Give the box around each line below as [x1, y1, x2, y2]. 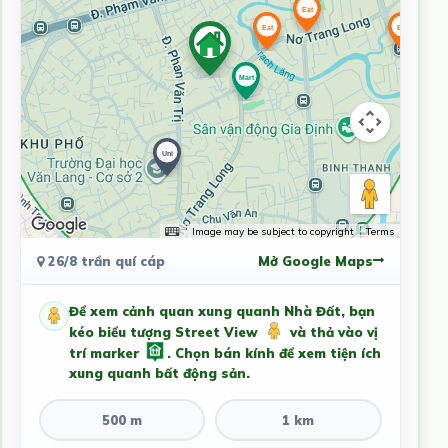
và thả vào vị [285, 323, 378, 340]
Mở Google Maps [257, 252, 373, 269]
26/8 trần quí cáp [43, 252, 165, 269]
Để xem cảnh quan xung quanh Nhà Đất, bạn [68, 302, 375, 319]
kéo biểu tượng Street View [68, 323, 262, 340]
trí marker [68, 344, 143, 361]
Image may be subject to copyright [191, 225, 354, 239]
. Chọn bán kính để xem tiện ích [166, 344, 381, 361]
